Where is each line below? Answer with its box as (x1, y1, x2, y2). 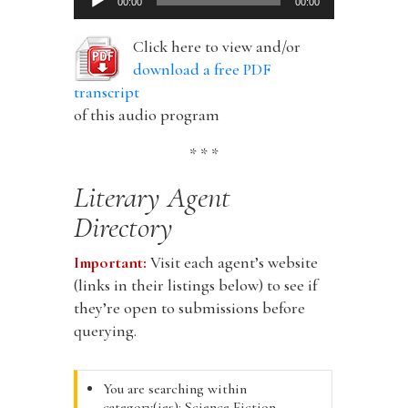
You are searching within (102, 379, 247, 398)
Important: (73, 251, 147, 272)
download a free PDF (132, 58, 271, 79)
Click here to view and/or (132, 36, 301, 56)
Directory (73, 209, 173, 245)
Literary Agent (73, 178, 230, 215)
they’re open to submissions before (73, 297, 305, 318)
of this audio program (73, 104, 219, 125)
